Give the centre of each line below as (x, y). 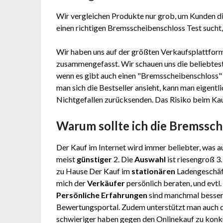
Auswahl (150, 159)
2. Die (123, 159)
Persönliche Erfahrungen (102, 195)
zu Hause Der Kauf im (94, 171)
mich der (72, 183)
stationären (154, 171)
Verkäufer (106, 183)
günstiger (95, 159)
